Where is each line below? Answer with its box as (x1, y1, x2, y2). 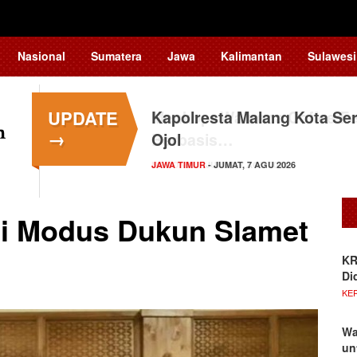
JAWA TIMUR (151, 159, 206, 171)
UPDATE (48, 105, 118, 131)
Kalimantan (221, 47, 282, 64)
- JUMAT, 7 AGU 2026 (206, 159, 296, 171)
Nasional (18, 47, 65, 64)
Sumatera (91, 47, 142, 64)
